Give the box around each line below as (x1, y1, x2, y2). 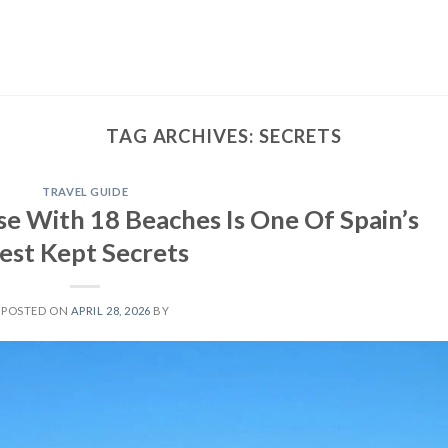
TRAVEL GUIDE (42, 185, 129, 199)
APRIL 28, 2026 (70, 303, 151, 317)
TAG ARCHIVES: (105, 125, 259, 147)
